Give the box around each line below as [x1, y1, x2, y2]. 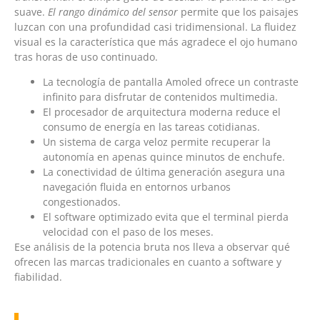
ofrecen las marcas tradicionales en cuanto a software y [14, 254, 281, 269]
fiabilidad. [14, 269, 62, 284]
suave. [14, 4, 48, 19]
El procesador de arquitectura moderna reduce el [43, 104, 281, 119]
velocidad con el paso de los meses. [43, 224, 214, 239]
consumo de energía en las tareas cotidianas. [43, 119, 260, 134]
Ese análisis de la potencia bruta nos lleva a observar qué [14, 239, 290, 254]
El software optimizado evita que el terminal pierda [43, 209, 289, 224]
